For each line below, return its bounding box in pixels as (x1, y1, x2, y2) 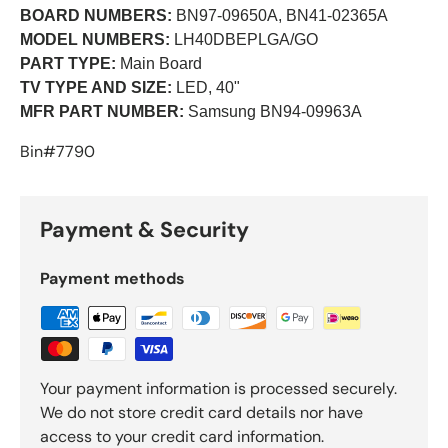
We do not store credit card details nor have (40, 402, 363, 424)
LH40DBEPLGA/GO (174, 31, 318, 49)
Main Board (116, 55, 202, 73)
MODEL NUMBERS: (20, 31, 170, 49)
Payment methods (40, 268, 185, 290)
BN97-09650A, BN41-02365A (172, 7, 388, 25)
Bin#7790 (20, 141, 95, 163)
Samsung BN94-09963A (184, 103, 362, 121)
